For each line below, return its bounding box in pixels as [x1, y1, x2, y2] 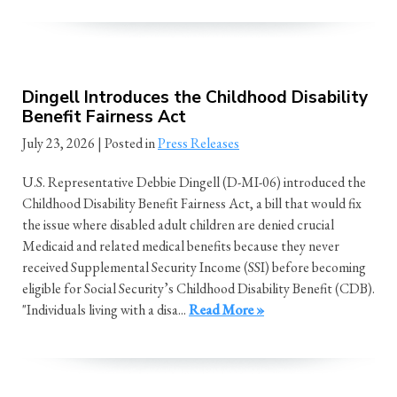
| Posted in [97, 134, 158, 153]
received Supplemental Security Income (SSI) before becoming [22, 258, 366, 277]
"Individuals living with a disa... [22, 300, 189, 320]
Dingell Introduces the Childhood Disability [22, 86, 368, 110]
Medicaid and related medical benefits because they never [22, 237, 339, 256]
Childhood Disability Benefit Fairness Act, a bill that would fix [22, 194, 362, 214]
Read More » [189, 300, 264, 320]
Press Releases [158, 134, 239, 153]
